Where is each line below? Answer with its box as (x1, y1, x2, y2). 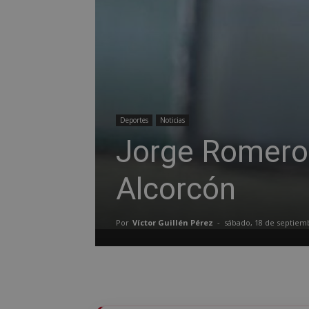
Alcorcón (116, 170, 236, 207)
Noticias (160, 114, 185, 125)
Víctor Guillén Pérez (132, 217, 213, 228)
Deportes (120, 114, 148, 125)
